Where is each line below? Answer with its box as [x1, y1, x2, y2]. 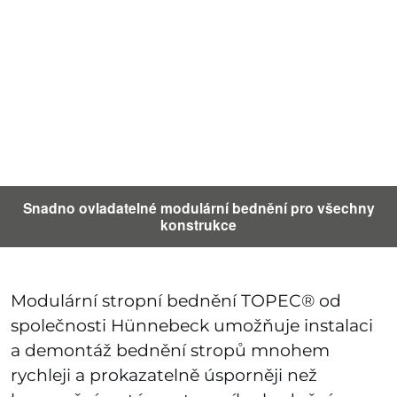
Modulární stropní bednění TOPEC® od [10, 290, 341, 311]
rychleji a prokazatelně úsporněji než [10, 364, 317, 385]
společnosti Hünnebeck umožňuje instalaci [10, 315, 373, 336]
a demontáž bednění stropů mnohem [10, 339, 330, 361]
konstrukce [160, 214, 237, 236]
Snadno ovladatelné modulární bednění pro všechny [22, 198, 375, 219]
